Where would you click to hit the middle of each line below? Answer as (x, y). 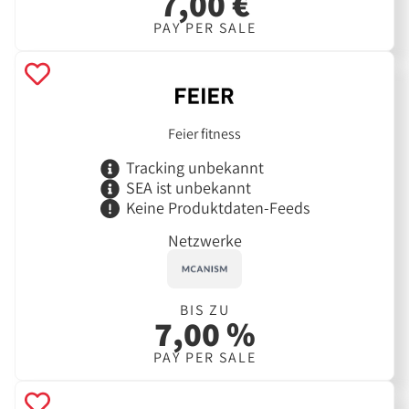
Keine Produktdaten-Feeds (217, 208)
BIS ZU (204, 309)
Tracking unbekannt (194, 168)
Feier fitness (204, 134)
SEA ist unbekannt (188, 188)
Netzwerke (204, 240)
